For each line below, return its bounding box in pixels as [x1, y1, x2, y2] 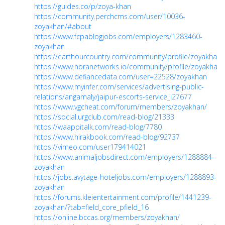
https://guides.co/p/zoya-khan [34, 2, 131, 11]
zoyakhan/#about [34, 22, 91, 31]
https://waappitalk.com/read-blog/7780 [34, 122, 162, 132]
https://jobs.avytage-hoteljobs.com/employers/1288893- [34, 172, 216, 182]
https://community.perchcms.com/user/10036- [34, 12, 185, 21]
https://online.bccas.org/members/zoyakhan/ [34, 212, 180, 222]
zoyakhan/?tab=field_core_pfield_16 [34, 202, 149, 212]
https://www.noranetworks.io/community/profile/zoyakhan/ [34, 62, 224, 71]
